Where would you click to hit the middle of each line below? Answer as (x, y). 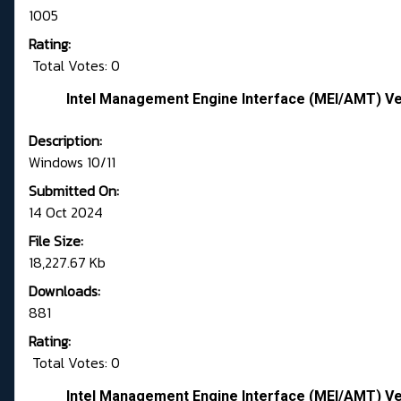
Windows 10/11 (72, 162)
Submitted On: (74, 191)
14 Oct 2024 (66, 213)
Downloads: (64, 291)
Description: (65, 141)
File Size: (56, 241)
